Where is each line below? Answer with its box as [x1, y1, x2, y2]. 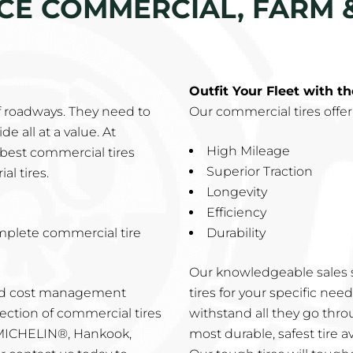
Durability [206, 225, 266, 240]
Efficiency [206, 205, 266, 220]
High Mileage [206, 143, 290, 158]
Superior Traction [206, 164, 313, 179]
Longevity [206, 184, 267, 199]
